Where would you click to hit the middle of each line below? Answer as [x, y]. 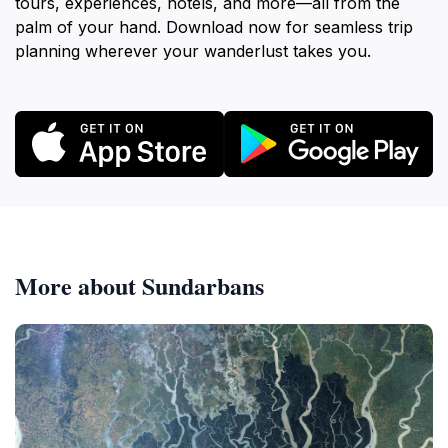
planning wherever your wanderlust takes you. [193, 51]
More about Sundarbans [139, 285]
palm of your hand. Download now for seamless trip [214, 27]
